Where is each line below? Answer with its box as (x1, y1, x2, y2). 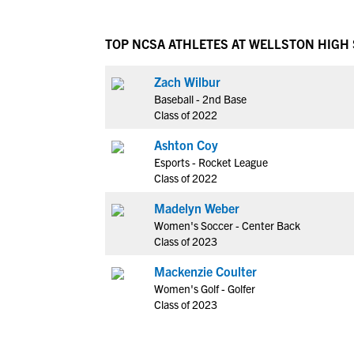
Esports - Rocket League (154, 155, 268, 169)
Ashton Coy (154, 137, 218, 153)
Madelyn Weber (154, 200, 239, 216)
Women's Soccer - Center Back (154, 218, 300, 232)
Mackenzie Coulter (154, 263, 257, 279)
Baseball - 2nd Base (154, 92, 247, 106)
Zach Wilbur (154, 73, 220, 89)
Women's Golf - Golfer (154, 281, 255, 296)
